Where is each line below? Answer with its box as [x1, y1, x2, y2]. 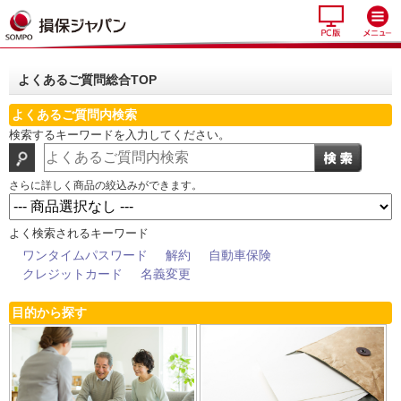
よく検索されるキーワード [9, 226, 149, 240]
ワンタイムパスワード [22, 248, 148, 262]
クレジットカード [22, 267, 123, 281]
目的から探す [12, 305, 87, 320]
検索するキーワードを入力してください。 [9, 128, 230, 141]
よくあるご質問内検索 [12, 107, 137, 122]
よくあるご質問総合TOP [18, 73, 157, 87]
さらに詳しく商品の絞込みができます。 [9, 179, 202, 192]
